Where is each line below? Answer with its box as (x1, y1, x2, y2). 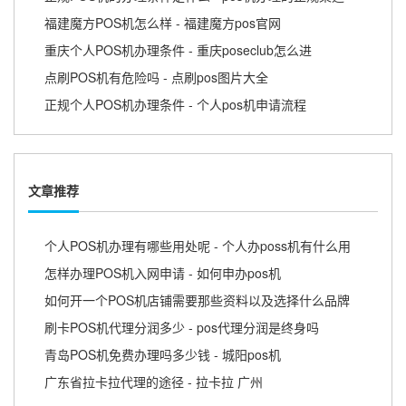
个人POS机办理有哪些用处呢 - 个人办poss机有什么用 (44, 236, 351, 255)
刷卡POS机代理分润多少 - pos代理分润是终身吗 (44, 317, 319, 336)
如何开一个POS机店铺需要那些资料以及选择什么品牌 (44, 290, 350, 309)
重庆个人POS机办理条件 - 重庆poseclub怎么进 (44, 41, 312, 60)
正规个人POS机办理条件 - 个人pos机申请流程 (44, 95, 306, 114)
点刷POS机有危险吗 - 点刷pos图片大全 (44, 68, 268, 87)
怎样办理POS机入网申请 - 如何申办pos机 (44, 263, 281, 282)
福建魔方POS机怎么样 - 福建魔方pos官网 (44, 14, 281, 33)
